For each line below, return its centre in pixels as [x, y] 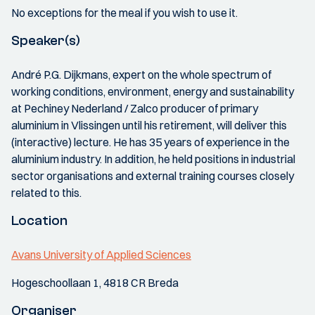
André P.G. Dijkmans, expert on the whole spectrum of [141, 75]
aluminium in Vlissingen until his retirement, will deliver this [149, 125]
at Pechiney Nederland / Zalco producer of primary [135, 108]
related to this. [46, 193]
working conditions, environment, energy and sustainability [153, 91]
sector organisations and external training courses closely [153, 176]
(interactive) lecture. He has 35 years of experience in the [150, 142]
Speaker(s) [46, 40]
